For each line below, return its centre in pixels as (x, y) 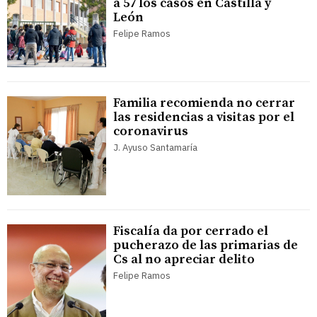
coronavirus (151, 132)
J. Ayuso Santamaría (155, 148)
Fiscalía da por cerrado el (191, 231)
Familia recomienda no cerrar (204, 103)
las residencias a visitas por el (204, 117)
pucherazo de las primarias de (206, 246)
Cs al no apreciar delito (184, 260)
